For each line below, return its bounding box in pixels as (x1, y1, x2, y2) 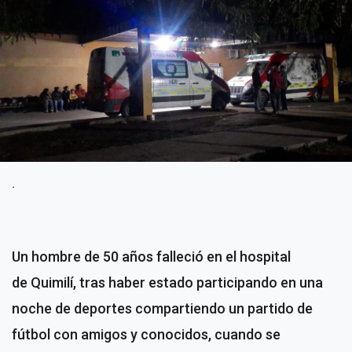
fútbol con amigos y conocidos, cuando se (12, 326, 280, 343)
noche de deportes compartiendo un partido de (12, 300, 313, 317)
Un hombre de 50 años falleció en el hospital (12, 248, 291, 266)
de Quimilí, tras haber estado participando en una (12, 274, 323, 291)
